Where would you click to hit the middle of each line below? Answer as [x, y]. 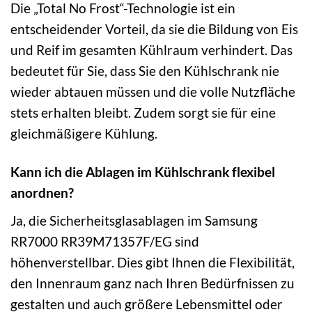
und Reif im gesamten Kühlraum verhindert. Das [151, 50]
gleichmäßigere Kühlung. [84, 134]
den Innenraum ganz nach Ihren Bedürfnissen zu [153, 283]
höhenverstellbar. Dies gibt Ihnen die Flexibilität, [153, 262]
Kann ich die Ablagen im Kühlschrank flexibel [143, 172]
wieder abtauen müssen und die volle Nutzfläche [153, 92]
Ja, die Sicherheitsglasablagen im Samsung [134, 220]
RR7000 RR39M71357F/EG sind [105, 241]
